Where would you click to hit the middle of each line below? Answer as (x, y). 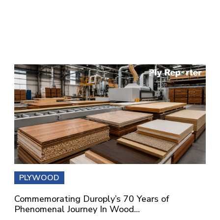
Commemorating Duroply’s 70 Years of (92, 199)
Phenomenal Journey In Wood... (77, 209)
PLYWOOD (39, 178)
